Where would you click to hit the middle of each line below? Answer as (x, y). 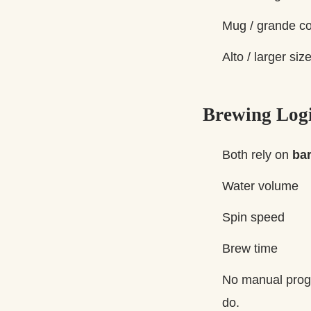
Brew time (250, 248)
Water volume (260, 186)
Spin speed (253, 217)
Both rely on (257, 154)
